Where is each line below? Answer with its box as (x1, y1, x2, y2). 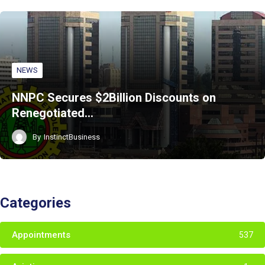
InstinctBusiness (44, 132, 100, 141)
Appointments (12, 230, 70, 241)
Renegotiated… (12, 106, 93, 121)
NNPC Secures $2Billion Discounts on (12, 91, 216, 105)
